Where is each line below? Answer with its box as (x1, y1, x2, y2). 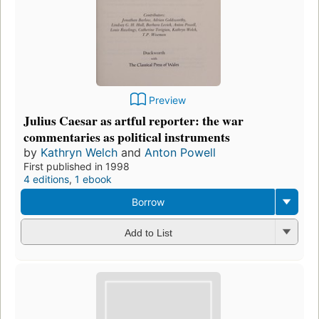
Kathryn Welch (41, 145, 117, 160)
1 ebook (75, 173, 112, 186)
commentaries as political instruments (23, 127, 230, 147)
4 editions (23, 173, 69, 186)
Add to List (124, 226, 172, 239)
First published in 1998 (23, 160, 130, 173)
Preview (149, 94, 186, 107)
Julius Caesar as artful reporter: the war (23, 111, 244, 130)
